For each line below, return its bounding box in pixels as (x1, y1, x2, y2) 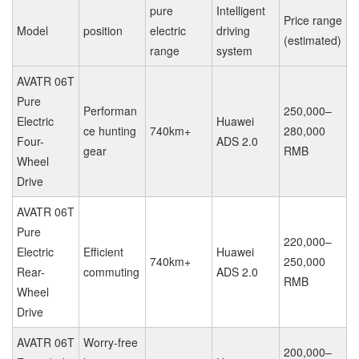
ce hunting (83, 123, 136, 139)
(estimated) (284, 32, 341, 48)
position (83, 22, 123, 38)
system (216, 42, 252, 58)
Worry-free (83, 334, 138, 350)
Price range (284, 12, 342, 28)
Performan (83, 103, 137, 119)
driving (216, 22, 250, 38)
